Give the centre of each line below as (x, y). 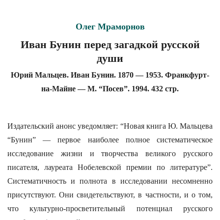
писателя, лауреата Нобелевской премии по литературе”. (110, 167)
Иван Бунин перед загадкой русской (110, 44)
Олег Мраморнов (110, 27)
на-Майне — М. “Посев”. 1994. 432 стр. (110, 89)
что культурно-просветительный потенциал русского (110, 208)
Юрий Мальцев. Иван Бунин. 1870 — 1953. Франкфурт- (110, 75)
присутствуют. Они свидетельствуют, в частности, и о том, (110, 195)
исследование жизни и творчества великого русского (110, 153)
